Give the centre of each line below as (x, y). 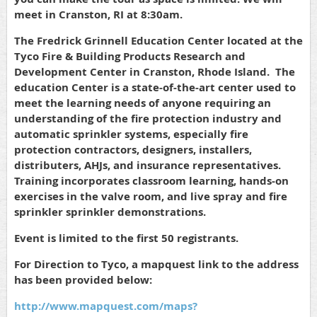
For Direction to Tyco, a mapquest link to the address (156, 264)
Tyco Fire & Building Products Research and (130, 56)
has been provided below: (83, 280)
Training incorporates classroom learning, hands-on (151, 181)
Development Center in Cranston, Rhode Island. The (155, 72)
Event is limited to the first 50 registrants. (126, 238)
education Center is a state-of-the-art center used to (155, 87)
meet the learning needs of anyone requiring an (143, 103)
